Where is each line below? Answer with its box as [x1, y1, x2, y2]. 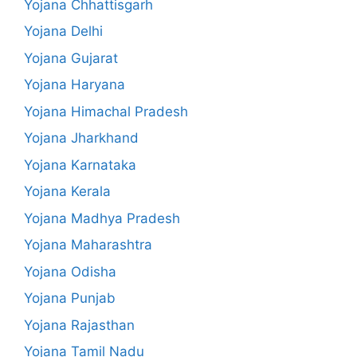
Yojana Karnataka [24, 156, 136, 173]
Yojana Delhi [24, 23, 103, 40]
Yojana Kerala [24, 183, 111, 200]
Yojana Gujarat [24, 49, 118, 66]
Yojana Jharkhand [24, 130, 139, 147]
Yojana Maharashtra [24, 237, 152, 253]
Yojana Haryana [24, 76, 125, 93]
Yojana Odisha [24, 263, 116, 280]
